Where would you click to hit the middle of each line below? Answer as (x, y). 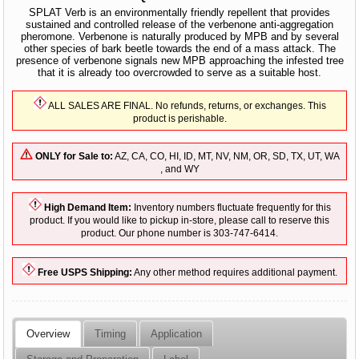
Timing (111, 333)
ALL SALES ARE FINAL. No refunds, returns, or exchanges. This (186, 105)
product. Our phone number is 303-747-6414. (179, 233)
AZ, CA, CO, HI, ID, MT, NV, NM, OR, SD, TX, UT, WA (226, 155)
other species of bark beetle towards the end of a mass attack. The (179, 48)
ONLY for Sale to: (74, 155)
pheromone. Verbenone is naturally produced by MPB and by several (179, 36)
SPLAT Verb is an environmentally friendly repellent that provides (179, 12)
